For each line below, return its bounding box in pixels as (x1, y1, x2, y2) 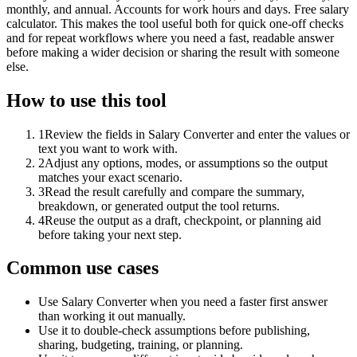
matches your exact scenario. (38, 170, 182, 184)
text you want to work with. (38, 141, 178, 155)
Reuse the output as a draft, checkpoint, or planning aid (45, 213, 321, 227)
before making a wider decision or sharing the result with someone (6, 45, 339, 59)
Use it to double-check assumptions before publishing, (38, 324, 310, 338)
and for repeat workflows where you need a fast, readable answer (6, 30, 334, 45)
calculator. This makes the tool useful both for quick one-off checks (6, 16, 343, 30)
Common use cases (6, 257, 159, 279)
